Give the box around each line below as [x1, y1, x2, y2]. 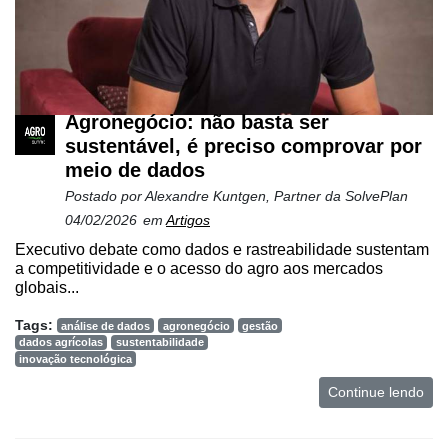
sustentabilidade [115, 336, 204, 349]
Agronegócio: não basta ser [65, 110, 329, 133]
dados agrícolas [19, 336, 104, 349]
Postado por [65, 187, 145, 204]
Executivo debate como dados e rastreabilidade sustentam [15, 240, 429, 258]
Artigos [166, 211, 210, 228]
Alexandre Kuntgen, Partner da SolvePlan [145, 187, 408, 204]
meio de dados [65, 158, 205, 181]
